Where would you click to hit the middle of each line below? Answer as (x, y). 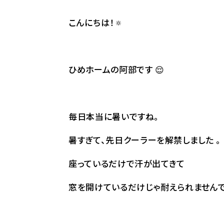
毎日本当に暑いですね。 (114, 116)
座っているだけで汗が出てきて (127, 163)
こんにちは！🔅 (96, 22)
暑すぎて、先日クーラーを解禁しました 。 (145, 140)
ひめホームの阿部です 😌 (116, 69)
